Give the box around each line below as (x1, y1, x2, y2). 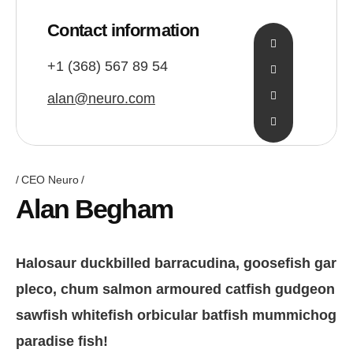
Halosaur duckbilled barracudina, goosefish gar (16, 255, 336, 271)
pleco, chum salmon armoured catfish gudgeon (16, 281, 335, 297)
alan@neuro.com (47, 90, 155, 106)
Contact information (47, 20, 199, 40)
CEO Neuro (21, 173, 79, 186)
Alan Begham (16, 193, 173, 224)
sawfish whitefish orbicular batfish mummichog (16, 307, 336, 323)
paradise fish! (16, 333, 108, 349)
